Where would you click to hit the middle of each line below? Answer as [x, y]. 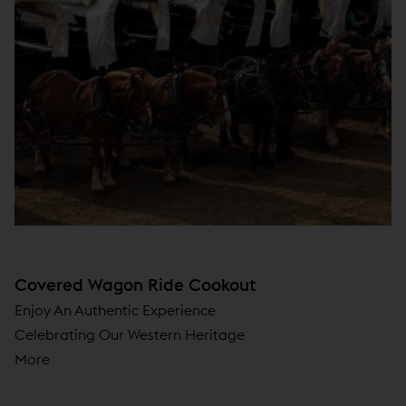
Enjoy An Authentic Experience [115, 309]
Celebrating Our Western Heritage [130, 334]
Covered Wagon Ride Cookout [135, 284]
